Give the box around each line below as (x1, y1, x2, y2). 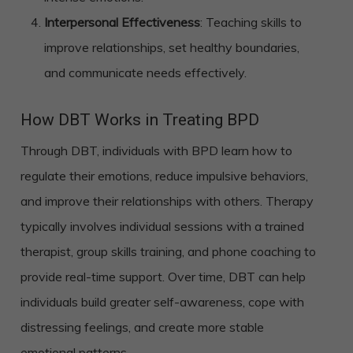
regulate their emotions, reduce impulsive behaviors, (20, 168, 308, 184)
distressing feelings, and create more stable (20, 319, 264, 336)
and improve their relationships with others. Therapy (20, 193, 314, 210)
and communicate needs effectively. (43, 65, 247, 81)
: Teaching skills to (199, 14, 302, 31)
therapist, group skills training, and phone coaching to (20, 243, 316, 260)
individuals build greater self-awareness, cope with (20, 294, 304, 310)
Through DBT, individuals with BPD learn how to (20, 143, 292, 159)
